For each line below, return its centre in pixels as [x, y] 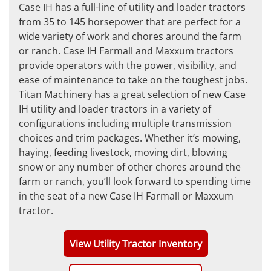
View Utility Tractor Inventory [135, 244]
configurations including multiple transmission [125, 124]
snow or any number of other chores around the [130, 167]
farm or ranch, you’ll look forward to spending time [135, 182]
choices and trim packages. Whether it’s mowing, [130, 138]
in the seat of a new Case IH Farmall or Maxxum [126, 196]
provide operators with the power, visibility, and [128, 66]
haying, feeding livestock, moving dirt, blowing [123, 153]
